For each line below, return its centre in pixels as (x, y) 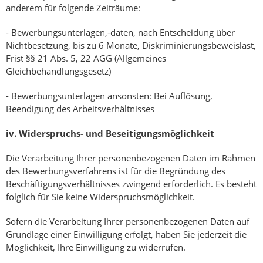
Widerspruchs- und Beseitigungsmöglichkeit (117, 134)
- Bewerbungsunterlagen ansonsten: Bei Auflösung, (109, 96)
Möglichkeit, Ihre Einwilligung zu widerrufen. (96, 247)
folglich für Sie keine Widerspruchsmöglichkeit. (100, 197)
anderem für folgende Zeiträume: (73, 8)
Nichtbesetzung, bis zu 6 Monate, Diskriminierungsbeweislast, (131, 45)
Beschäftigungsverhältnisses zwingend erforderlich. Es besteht (131, 184)
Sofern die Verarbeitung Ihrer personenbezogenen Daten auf (128, 222)
